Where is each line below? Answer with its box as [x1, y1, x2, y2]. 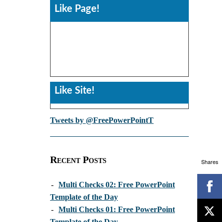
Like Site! [55, 86, 95, 96]
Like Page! [55, 3, 100, 14]
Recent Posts [50, 154, 107, 166]
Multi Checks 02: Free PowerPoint [58, 180, 175, 189]
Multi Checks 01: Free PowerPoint [58, 205, 175, 214]
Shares [201, 157, 219, 166]
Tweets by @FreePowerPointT [50, 116, 154, 125]
